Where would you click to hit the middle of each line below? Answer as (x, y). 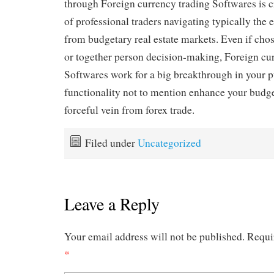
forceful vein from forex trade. (129, 110)
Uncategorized (169, 143)
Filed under (111, 143)
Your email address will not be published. (154, 236)
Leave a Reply (112, 203)
